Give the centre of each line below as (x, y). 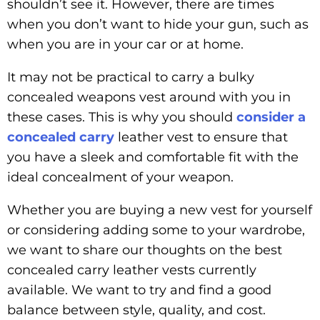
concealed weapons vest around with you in (149, 97)
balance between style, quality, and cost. (136, 310)
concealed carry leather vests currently (132, 270)
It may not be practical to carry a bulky (131, 77)
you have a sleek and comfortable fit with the (153, 157)
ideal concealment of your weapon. (120, 177)
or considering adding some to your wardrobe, (156, 230)
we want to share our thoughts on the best (145, 250)
